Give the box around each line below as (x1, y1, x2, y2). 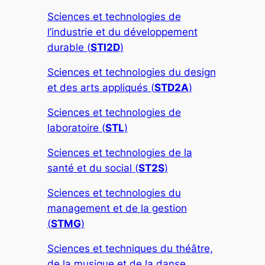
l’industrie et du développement (47, 25, 198, 38)
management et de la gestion (47, 202, 187, 214)
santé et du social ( (47, 161, 138, 174)
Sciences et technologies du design (47, 66, 216, 78)
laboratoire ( (47, 121, 105, 134)
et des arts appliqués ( (47, 81, 154, 93)
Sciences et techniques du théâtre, (47, 242, 213, 254)
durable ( (47, 41, 91, 53)
